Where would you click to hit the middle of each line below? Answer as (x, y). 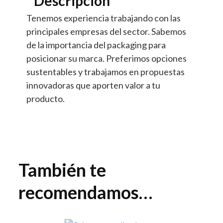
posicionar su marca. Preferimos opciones (106, 58)
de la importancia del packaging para (96, 45)
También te (62, 169)
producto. (45, 98)
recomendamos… (86, 192)
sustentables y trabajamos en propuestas (105, 71)
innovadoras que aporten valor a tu (93, 85)
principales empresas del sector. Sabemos (106, 31)
